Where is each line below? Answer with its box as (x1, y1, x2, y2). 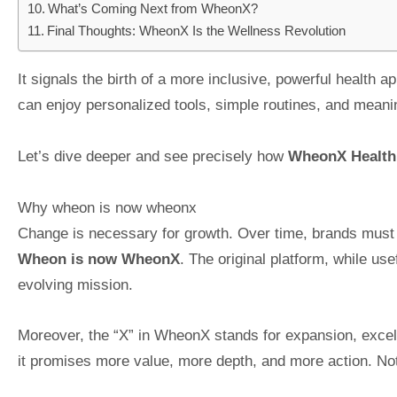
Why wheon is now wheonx (18, 198, 197, 215)
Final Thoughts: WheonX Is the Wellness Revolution (47, 24, 346, 39)
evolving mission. (18, 276, 133, 292)
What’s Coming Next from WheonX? (48, 2, 259, 17)
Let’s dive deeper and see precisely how (18, 147, 288, 164)
